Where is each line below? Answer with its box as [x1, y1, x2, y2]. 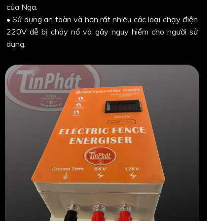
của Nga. [6, 1, 37, 12]
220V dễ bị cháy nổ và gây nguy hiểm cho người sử [6, 26, 198, 37]
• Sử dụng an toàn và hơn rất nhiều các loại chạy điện [6, 14, 198, 24]
